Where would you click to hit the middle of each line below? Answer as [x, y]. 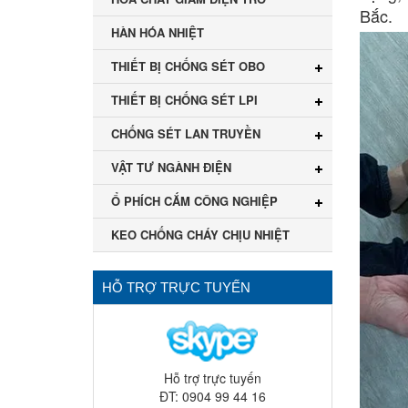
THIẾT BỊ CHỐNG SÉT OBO [188, 66]
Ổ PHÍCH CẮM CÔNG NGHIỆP [194, 201]
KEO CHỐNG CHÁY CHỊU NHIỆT [200, 235]
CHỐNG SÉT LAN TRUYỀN [186, 134]
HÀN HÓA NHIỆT [158, 33]
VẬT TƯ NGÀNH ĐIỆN [171, 168]
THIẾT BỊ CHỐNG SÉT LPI [184, 100]
